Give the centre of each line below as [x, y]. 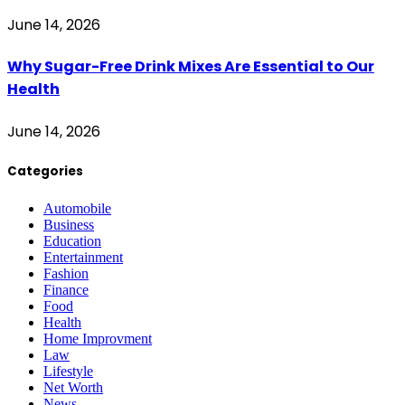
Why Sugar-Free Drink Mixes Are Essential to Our [191, 67]
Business [69, 224]
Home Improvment [98, 338]
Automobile [77, 208]
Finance [66, 289]
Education [72, 240]
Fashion [66, 273]
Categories [45, 171]
